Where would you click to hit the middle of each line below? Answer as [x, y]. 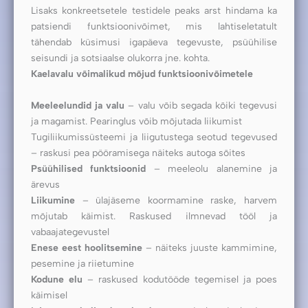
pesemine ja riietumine [82, 264]
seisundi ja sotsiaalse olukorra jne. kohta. [120, 58]
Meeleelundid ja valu [78, 106]
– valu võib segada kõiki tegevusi [201, 106]
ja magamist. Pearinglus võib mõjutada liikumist [136, 121]
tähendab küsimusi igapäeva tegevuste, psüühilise [154, 42]
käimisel [49, 295]
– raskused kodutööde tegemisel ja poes [183, 279]
